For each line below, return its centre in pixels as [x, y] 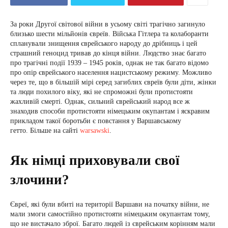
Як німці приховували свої [95, 160]
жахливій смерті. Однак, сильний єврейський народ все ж [100, 102]
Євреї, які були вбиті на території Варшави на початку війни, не [110, 204]
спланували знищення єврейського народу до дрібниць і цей [104, 44]
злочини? [40, 180]
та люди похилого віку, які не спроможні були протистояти [102, 92]
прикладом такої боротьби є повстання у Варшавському [96, 121]
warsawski [95, 131]
